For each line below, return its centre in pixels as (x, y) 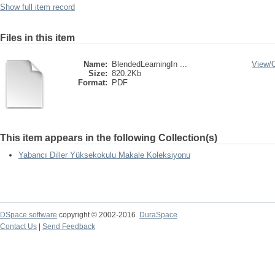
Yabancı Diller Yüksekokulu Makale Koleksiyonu (104, 155)
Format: (93, 83)
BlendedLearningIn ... (149, 64)
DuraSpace (158, 215)
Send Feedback (69, 227)
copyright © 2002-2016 (98, 215)
